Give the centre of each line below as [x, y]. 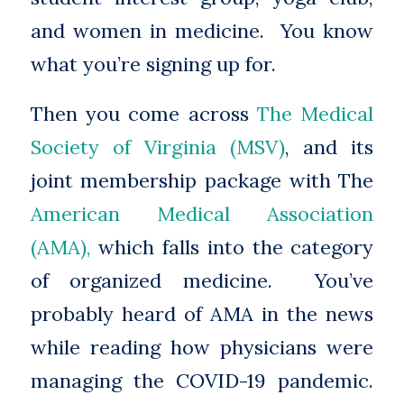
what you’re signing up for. [153, 64]
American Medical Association [202, 214]
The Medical [316, 114]
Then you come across [144, 114]
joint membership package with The [202, 181]
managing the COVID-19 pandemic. [202, 381]
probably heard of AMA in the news [202, 314]
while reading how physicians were [202, 348]
